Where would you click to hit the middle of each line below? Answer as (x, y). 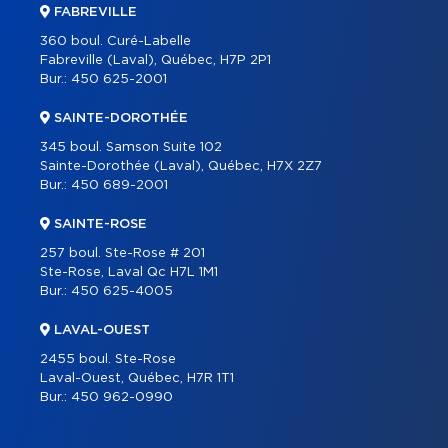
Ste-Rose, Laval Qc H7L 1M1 (129, 272)
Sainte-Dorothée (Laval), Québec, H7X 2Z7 (181, 166)
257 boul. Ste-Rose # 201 (122, 253)
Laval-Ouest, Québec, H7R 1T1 (137, 378)
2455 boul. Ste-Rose (108, 359)
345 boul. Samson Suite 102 (131, 147)
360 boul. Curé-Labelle (115, 41)
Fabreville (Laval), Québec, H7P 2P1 (155, 60)
